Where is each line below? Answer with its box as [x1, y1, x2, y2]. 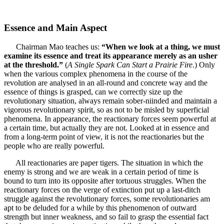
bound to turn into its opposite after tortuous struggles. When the [4, 176, 206, 185]
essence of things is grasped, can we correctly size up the [4, 87, 182, 96]
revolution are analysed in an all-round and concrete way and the [4, 78, 207, 87]
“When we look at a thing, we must [101, 42, 220, 51]
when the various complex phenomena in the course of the [4, 69, 187, 78]
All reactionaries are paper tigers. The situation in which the [4, 158, 203, 167]
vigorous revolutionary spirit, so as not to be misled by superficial [4, 105, 209, 114]
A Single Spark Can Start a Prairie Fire [67, 60, 192, 69]
